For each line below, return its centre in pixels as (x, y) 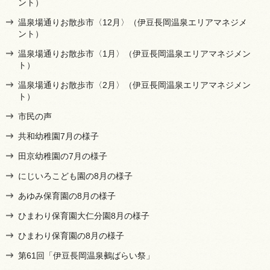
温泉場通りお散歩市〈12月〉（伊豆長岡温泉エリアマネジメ (133, 22)
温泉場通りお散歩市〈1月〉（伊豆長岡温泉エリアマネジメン (134, 53)
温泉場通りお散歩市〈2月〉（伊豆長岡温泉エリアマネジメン (134, 85)
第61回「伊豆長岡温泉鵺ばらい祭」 (86, 255)
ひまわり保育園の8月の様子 (71, 235)
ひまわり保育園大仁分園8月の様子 (84, 215)
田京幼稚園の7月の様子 (63, 156)
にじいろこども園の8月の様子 (75, 176)
